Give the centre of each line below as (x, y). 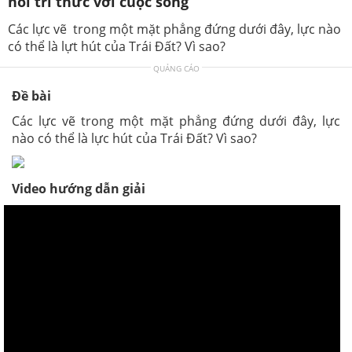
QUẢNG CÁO (176, 68)
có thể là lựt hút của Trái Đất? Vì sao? (117, 46)
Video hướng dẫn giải (79, 189)
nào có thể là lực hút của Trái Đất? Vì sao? (134, 138)
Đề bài (31, 96)
